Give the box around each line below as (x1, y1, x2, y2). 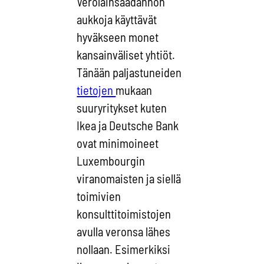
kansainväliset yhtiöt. (77, 48, 176, 62)
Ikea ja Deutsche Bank (77, 118, 179, 133)
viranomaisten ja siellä (77, 171, 181, 186)
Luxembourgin (77, 154, 146, 169)
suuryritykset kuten (77, 101, 167, 115)
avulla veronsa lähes (77, 225, 171, 239)
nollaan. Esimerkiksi (77, 242, 171, 257)
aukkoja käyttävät (77, 12, 157, 27)
